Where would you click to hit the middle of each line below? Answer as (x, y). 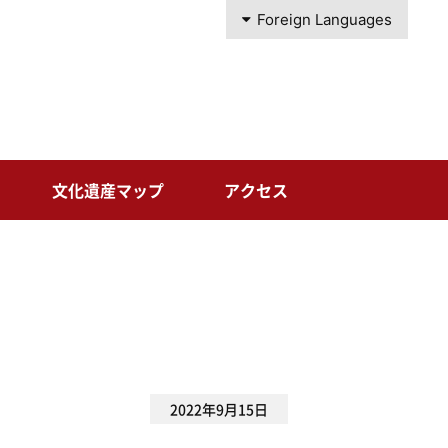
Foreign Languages (324, 19)
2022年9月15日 (219, 409)
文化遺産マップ (108, 190)
